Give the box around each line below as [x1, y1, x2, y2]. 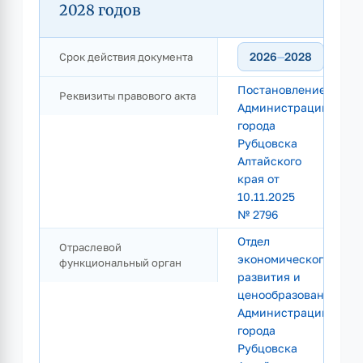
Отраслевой [59, 241, 122, 254]
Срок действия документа [59, 50, 193, 63]
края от [237, 172, 280, 186]
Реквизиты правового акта [59, 89, 196, 102]
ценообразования [237, 288, 338, 301]
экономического [237, 252, 330, 266]
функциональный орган [59, 256, 181, 269]
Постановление [237, 83, 326, 96]
